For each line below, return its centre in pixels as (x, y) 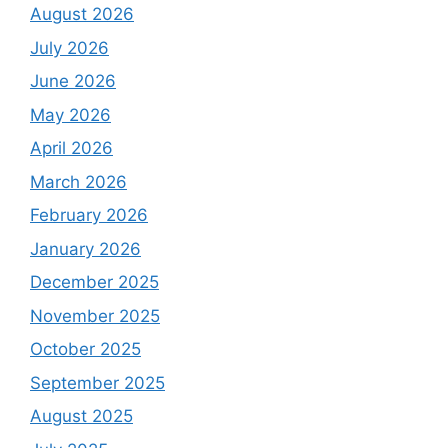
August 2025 (81, 416)
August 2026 (82, 14)
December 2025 (94, 282)
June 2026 (73, 81)
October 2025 (85, 349)
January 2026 (85, 248)
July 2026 (69, 47)
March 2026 (78, 181)
